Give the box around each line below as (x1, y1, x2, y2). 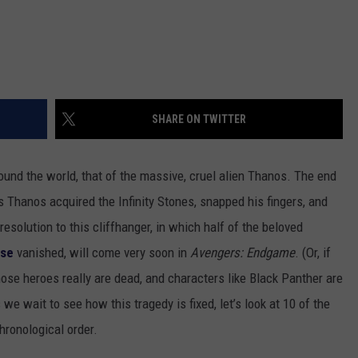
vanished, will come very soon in (14, 245, 190, 261)
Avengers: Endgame (190, 245, 295, 261)
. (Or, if (295, 245, 331, 261)
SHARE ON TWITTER (152, 113, 246, 126)
